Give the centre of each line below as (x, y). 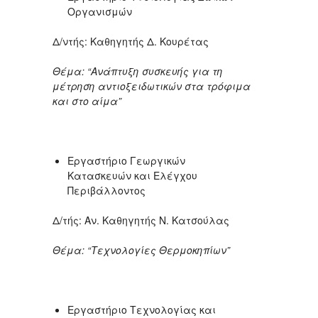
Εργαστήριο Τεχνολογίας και (142, 309)
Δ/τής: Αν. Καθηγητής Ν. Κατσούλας (141, 220)
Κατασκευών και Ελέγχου (132, 175)
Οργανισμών (101, 11)
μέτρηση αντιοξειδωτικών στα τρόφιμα (152, 86)
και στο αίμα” (87, 100)
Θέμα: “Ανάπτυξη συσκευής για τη (138, 71)
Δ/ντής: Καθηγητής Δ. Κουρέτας (131, 41)
